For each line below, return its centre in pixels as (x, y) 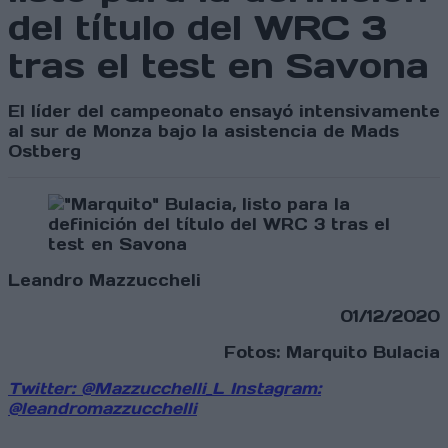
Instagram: (272, 388)
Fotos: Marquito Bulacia (332, 352)
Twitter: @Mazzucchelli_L (116, 388)
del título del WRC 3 (197, 28)
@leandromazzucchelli (102, 408)
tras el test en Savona (218, 66)
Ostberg (44, 151)
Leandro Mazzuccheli (104, 280)
